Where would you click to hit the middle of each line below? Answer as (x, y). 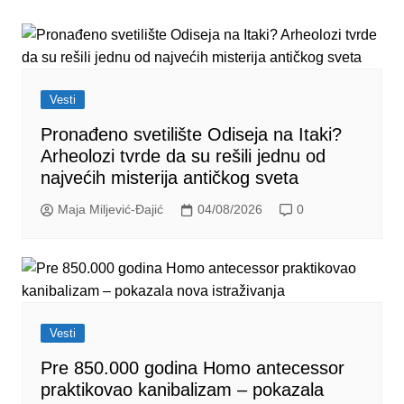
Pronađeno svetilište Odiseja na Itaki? (191, 134)
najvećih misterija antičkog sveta (169, 177)
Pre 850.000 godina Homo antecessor (192, 367)
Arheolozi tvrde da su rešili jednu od (183, 156)
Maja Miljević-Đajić (110, 210)
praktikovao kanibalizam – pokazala (182, 389)
